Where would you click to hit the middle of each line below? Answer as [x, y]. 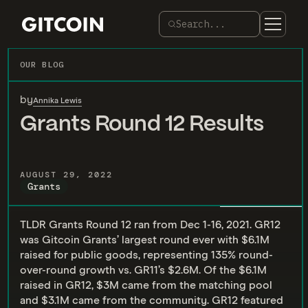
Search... [201, 24]
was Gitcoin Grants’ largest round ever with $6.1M [145, 240]
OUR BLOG [42, 64]
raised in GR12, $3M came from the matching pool [146, 285]
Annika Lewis [57, 101]
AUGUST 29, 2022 [66, 175]
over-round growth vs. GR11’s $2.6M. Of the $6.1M [143, 270]
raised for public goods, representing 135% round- [146, 255]
